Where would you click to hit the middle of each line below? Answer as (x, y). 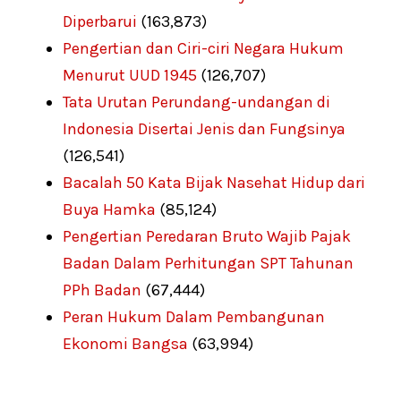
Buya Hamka (109, 209)
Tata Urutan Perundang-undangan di (196, 102)
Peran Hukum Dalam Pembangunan (194, 316)
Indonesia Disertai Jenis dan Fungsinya (204, 128)
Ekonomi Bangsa (125, 343)
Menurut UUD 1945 (130, 75)
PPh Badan (102, 290)
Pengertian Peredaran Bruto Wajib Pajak (207, 236)
